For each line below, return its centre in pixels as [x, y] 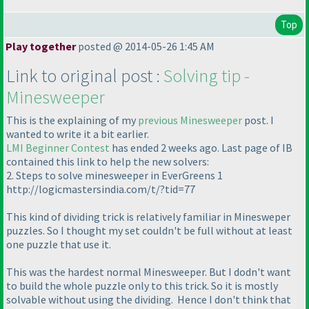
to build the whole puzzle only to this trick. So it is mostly [142, 286]
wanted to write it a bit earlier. [78, 134]
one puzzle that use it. [59, 245]
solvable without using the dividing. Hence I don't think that [149, 300]
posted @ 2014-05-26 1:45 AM [145, 47]
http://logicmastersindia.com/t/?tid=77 [101, 189]
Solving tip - [207, 76]
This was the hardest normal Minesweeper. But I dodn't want [149, 272]
